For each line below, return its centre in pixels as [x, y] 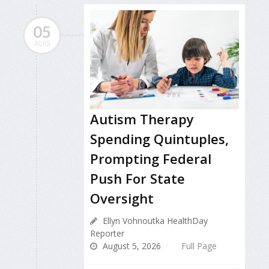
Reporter [107, 234]
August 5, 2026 [131, 246]
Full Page [199, 246]
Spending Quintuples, [159, 139]
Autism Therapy [142, 119]
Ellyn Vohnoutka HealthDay [154, 221]
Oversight [122, 198]
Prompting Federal [151, 159]
